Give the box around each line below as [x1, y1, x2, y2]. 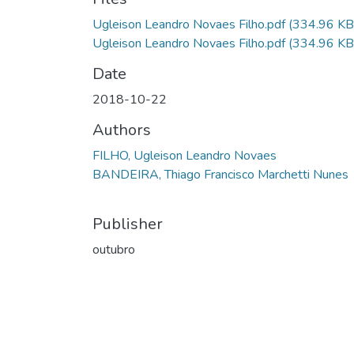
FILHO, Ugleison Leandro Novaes [92, 147, 277, 164]
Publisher [92, 213, 163, 235]
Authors [92, 119, 151, 141]
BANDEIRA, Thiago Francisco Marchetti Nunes [92, 166, 348, 183]
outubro [92, 241, 135, 258]
